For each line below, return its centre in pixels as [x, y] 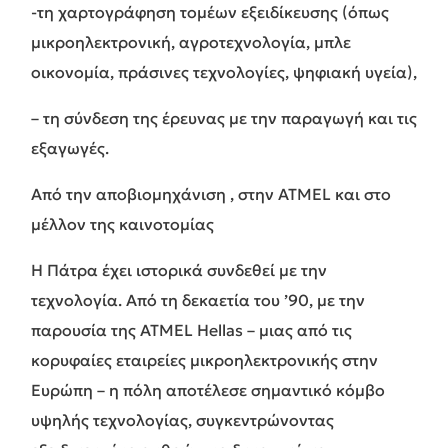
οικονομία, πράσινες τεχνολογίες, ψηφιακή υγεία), [224, 71]
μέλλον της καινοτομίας [122, 223]
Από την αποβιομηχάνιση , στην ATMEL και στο [211, 193]
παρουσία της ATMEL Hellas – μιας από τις [191, 329]
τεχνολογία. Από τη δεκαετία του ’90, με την [198, 299]
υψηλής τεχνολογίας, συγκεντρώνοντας [182, 419]
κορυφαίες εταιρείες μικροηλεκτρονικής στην [204, 359]
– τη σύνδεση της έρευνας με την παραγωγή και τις [224, 117]
